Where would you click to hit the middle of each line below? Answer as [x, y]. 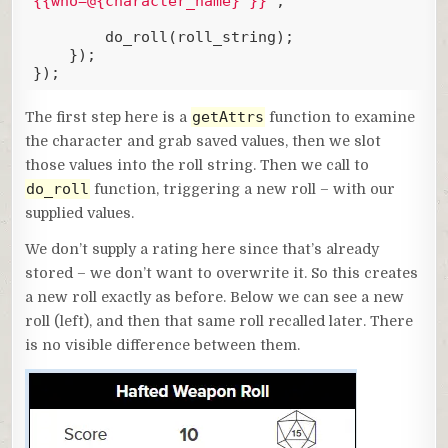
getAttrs [228, 116]
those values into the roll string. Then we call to [197, 164]
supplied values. [80, 212]
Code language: [73, 97]
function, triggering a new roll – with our [243, 188]
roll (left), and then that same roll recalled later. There [219, 320]
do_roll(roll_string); [68, 37]
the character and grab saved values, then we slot [203, 140]
